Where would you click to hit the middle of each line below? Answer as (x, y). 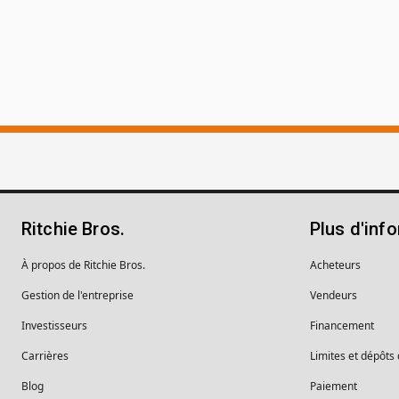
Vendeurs (334, 295)
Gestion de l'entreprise (77, 295)
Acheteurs (335, 265)
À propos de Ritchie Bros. (83, 265)
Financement (342, 325)
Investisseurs (54, 325)
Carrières (45, 355)
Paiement (334, 386)
